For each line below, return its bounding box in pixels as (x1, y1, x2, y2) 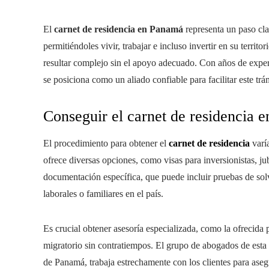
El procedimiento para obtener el (43, 138, 169, 148)
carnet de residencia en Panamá (54, 24, 183, 34)
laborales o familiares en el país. (43, 189, 163, 199)
